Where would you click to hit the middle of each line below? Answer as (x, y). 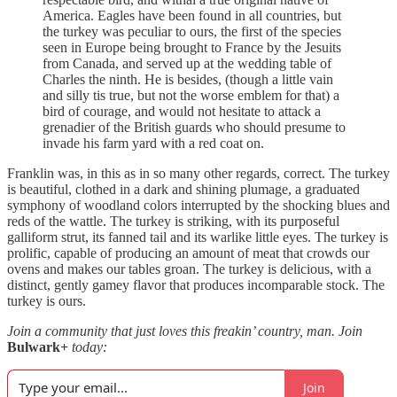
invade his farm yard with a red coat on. (153, 143)
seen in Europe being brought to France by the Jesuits (192, 47)
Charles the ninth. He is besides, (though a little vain (188, 79)
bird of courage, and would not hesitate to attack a (182, 111)
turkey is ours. (47, 301)
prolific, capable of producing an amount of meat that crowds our (188, 253)
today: (88, 347)
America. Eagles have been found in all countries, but (192, 16)
